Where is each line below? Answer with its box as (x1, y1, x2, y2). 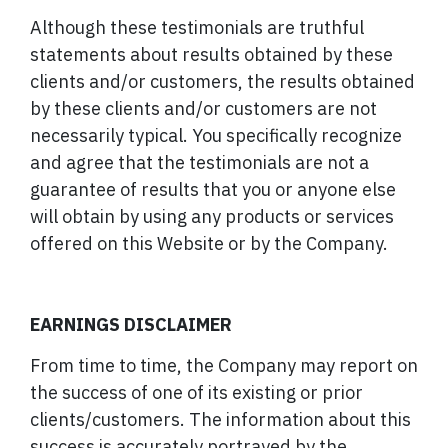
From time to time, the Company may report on (30, 353, 418, 377)
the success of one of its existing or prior (30, 380, 363, 404)
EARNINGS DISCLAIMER (30, 313, 232, 337)
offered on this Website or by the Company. (30, 232, 388, 256)
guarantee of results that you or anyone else (30, 178, 396, 202)
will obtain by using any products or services (30, 205, 394, 229)
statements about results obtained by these (30, 43, 393, 67)
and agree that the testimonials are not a (30, 151, 369, 175)
